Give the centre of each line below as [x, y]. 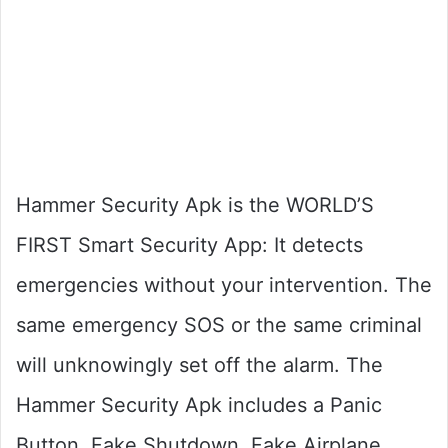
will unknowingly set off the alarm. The [199, 365]
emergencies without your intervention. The [224, 285]
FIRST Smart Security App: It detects [189, 245]
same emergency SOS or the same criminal [219, 325]
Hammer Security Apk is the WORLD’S [195, 205]
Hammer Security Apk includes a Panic [199, 405]
